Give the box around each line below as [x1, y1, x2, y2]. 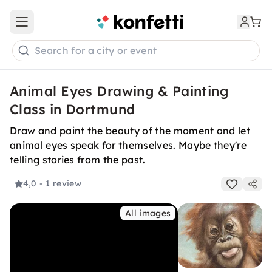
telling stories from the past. [10, 154, 146, 166]
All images [125, 208, 171, 219]
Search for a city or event [35, 44, 157, 57]
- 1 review [39, 178, 81, 189]
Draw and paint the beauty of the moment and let [10, 124, 251, 137]
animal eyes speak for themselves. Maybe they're [10, 139, 247, 151]
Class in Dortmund [10, 101, 135, 118]
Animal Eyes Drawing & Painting [10, 83, 229, 100]
